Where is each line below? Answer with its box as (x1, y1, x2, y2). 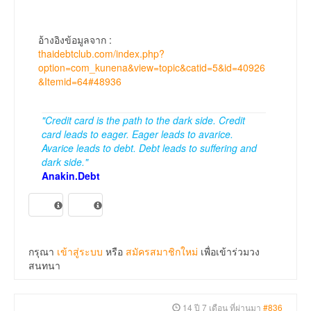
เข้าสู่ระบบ (57, 244, 103, 259)
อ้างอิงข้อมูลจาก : (38, 33, 112, 47)
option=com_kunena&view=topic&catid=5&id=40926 (38, 60, 265, 75)
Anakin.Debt (42, 169, 100, 183)
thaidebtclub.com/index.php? (38, 47, 165, 61)
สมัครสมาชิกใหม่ (126, 244, 198, 259)
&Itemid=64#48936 (38, 74, 121, 89)
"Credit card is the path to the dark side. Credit (42, 113, 245, 128)
